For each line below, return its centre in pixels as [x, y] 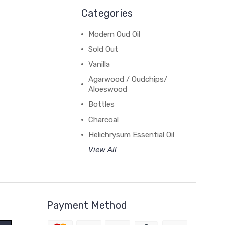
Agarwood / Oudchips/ [128, 79]
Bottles [101, 104]
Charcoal [103, 120]
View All [102, 150]
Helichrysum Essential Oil [131, 135]
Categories [107, 13]
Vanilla [99, 64]
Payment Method [87, 205]
